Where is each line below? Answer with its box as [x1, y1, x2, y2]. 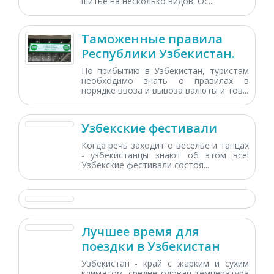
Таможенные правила [81, 31, 223, 48]
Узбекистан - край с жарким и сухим [81, 257, 249, 269]
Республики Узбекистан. [81, 45, 235, 62]
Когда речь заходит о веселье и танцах [81, 139, 249, 151]
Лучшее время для [81, 223, 199, 240]
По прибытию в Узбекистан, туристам [81, 65, 249, 77]
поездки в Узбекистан [81, 237, 220, 254]
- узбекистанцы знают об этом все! [81, 149, 249, 161]
